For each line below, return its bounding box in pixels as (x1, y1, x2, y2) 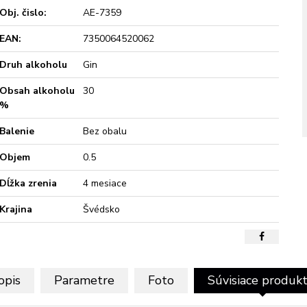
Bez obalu (83, 125, 127, 138)
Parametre (54, 272, 114, 288)
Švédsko (83, 203, 121, 216)
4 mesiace (83, 177, 127, 190)
